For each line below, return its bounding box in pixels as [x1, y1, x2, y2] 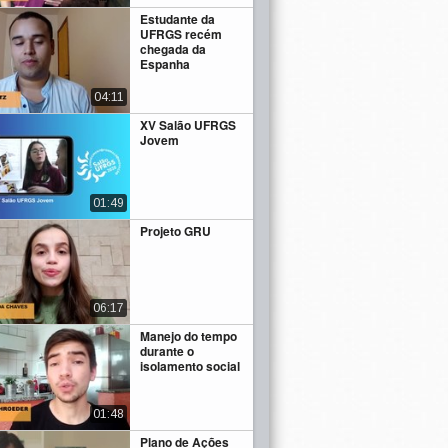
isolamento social [140, 357, 241, 376]
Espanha [140, 55, 191, 74]
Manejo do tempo [140, 327, 238, 346]
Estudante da [140, 10, 216, 29]
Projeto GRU [140, 221, 212, 240]
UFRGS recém [140, 25, 223, 44]
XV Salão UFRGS [140, 116, 237, 134]
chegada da [140, 40, 207, 59]
